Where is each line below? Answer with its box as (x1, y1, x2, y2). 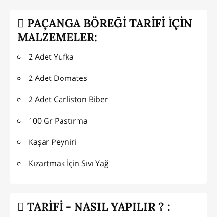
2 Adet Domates (29, 72, 87, 83)
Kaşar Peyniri (29, 136, 77, 147)
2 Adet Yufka (29, 51, 74, 62)
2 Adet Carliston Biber (29, 93, 108, 105)
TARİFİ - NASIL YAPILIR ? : (24, 200, 170, 214)
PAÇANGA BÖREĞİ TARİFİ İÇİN (24, 16, 192, 31)
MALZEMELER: (17, 30, 97, 45)
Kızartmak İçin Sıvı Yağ (29, 157, 108, 169)
